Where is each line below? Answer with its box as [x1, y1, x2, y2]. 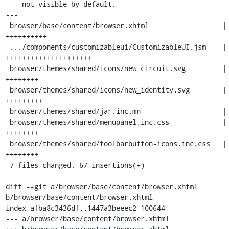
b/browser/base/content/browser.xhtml [5, 192, 153, 202]
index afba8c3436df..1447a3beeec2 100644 [5, 203, 165, 213]
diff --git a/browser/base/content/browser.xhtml [5, 181, 198, 191]
